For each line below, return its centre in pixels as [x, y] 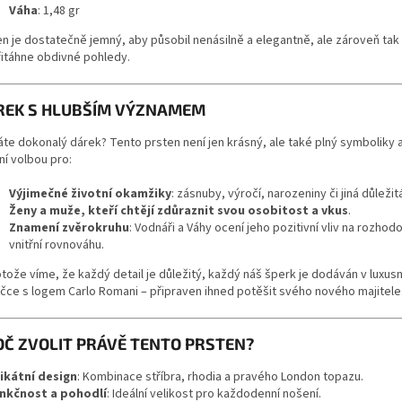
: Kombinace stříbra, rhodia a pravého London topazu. [220, 376]
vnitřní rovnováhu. [57, 245]
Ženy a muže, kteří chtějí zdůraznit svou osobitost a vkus [179, 210]
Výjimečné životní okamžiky [90, 193]
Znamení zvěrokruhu [69, 227]
